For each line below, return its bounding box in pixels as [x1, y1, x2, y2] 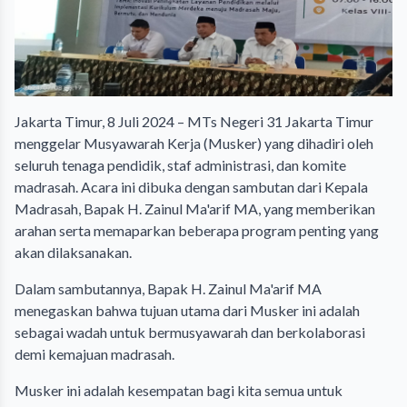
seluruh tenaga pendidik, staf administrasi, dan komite [15, 156, 346, 174]
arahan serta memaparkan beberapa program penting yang [15, 222, 379, 240]
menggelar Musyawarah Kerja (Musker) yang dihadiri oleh [15, 134, 373, 153]
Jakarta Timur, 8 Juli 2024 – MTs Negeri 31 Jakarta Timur [15, 113, 373, 131]
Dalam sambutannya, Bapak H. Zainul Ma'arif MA [15, 280, 322, 298]
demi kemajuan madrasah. [15, 345, 174, 363]
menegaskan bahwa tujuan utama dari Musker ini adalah [15, 302, 360, 320]
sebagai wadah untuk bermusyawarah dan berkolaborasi [15, 323, 365, 342]
